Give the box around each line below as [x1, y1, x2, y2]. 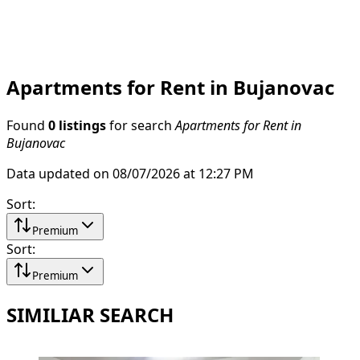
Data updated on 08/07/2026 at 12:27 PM [6, 166, 254, 180]
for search [106, 118, 175, 132]
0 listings [48, 118, 106, 132]
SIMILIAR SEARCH [6, 305, 174, 325]
